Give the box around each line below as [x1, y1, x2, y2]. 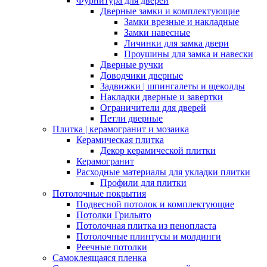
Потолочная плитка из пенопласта [76, 221, 216, 231]
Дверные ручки [100, 60, 163, 70]
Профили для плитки [100, 178, 187, 188]
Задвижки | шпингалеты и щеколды [100, 81, 245, 91]
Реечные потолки [76, 242, 147, 252]
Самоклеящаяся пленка [52, 253, 147, 263]
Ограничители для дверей [100, 103, 206, 113]
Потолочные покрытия [52, 188, 146, 198]
